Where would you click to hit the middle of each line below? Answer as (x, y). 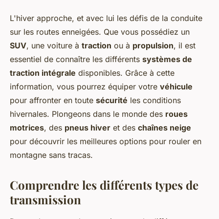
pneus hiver (88, 128)
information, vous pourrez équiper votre (85, 87)
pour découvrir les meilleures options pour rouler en (106, 142)
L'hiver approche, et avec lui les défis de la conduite (106, 18)
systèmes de (167, 59)
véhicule (176, 87)
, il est (185, 46)
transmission (45, 200)
